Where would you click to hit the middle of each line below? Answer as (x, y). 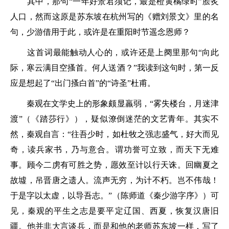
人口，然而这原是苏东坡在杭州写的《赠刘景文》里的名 (114, 17)
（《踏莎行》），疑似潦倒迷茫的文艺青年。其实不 (121, 119)
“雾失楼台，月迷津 (184, 104)
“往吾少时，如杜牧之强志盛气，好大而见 (143, 134)
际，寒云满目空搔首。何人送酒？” (74, 68)
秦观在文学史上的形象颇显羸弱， (80, 104)
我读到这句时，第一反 (178, 68)
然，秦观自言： (39, 134)
